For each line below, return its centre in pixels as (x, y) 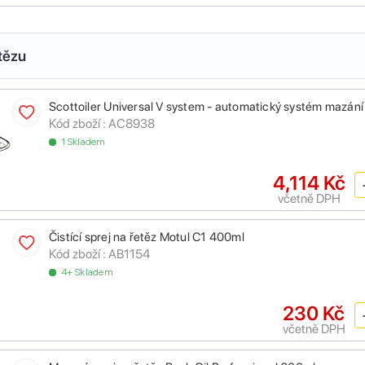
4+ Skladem (87, 273)
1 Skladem (84, 142)
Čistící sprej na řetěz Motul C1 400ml (147, 237)
